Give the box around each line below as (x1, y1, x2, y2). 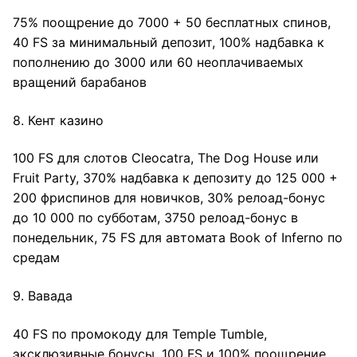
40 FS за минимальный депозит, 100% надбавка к (13, 33, 324, 50)
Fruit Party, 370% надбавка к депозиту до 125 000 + (13, 170, 338, 186)
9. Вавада (13, 287, 73, 304)
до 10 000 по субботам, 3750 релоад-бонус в (13, 210, 298, 226)
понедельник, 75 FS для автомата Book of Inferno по (13, 229, 343, 246)
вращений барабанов (13, 73, 147, 90)
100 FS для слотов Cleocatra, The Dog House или (13, 150, 319, 167)
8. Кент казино (13, 112, 104, 128)
